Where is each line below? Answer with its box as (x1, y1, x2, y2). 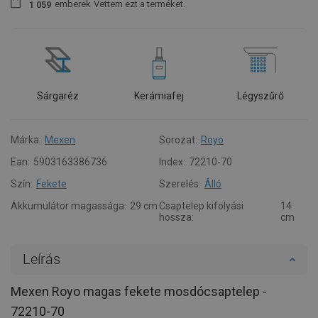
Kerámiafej (133, 89, 184, 102)
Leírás (23, 250, 60, 268)
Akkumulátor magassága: (11, 199, 126, 212)
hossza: (159, 211, 194, 223)
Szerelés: (159, 177, 201, 190)
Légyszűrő (236, 89, 284, 102)
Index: (159, 155, 185, 168)
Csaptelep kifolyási (159, 199, 243, 212)
